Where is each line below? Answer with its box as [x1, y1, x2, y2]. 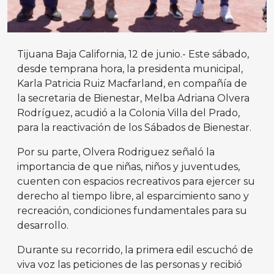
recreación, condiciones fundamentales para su [17, 205, 247, 217]
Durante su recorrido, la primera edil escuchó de [17, 244, 253, 256]
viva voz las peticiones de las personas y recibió [17, 259, 242, 271]
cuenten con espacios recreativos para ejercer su [17, 176, 255, 188]
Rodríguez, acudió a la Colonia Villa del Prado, [17, 107, 240, 119]
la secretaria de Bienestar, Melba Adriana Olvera [17, 92, 250, 105]
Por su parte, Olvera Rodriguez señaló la [17, 146, 215, 158]
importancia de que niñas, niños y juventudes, [17, 161, 240, 173]
